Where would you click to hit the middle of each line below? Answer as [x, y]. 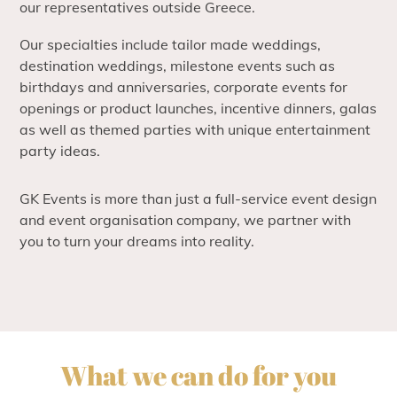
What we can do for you [198, 375]
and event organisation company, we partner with [186, 220]
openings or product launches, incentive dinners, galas [198, 108]
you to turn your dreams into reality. [137, 241]
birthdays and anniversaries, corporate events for [184, 87]
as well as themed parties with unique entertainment [195, 129]
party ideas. [60, 151]
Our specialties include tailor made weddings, [171, 44]
